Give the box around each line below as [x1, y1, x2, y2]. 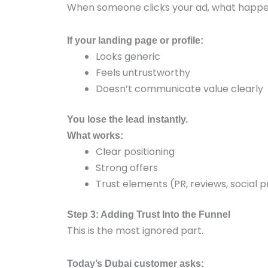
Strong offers [96, 161, 158, 175]
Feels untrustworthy [96, 66, 190, 80]
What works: [67, 130, 123, 141]
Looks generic [96, 50, 160, 63]
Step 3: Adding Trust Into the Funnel [67, 209, 230, 220]
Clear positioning [96, 145, 175, 159]
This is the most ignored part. [67, 224, 203, 237]
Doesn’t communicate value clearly [96, 82, 263, 96]
